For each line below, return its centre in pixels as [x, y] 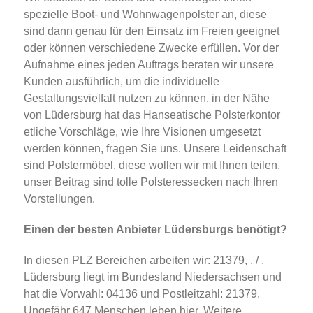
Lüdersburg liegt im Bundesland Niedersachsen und [153, 277]
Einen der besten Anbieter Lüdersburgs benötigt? [155, 230]
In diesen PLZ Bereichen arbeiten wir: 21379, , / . [144, 261]
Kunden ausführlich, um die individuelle [122, 82]
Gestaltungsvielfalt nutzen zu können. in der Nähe [147, 99]
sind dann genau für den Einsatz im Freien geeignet [152, 31]
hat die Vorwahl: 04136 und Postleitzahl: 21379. [142, 294]
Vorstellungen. [59, 199]
